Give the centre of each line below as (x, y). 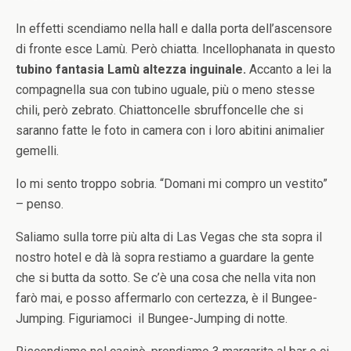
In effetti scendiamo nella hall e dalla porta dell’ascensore (174, 29)
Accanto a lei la (289, 69)
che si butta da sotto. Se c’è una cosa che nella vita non (166, 278)
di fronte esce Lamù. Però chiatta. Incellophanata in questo (175, 49)
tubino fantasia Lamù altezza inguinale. (131, 69)
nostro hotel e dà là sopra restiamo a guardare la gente (165, 257)
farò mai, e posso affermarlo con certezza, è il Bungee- (166, 298)
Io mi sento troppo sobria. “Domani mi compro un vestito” (172, 184)
